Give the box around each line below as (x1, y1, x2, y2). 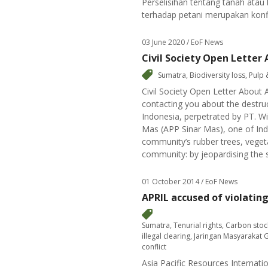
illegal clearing (142, 231, 190, 241)
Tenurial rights (173, 220, 222, 230)
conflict (142, 242, 166, 252)
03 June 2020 (142, 37, 185, 47)
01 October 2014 (142, 176, 199, 187)
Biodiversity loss (190, 70, 245, 80)
